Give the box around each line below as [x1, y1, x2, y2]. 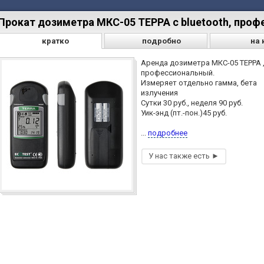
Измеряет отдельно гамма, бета [141, 78, 257, 87]
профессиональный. [141, 68, 214, 77]
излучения [141, 88, 178, 97]
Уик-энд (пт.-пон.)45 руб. [141, 108, 227, 117]
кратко [42, 36, 70, 45]
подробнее [148, 128, 187, 137]
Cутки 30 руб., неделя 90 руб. [141, 98, 243, 107]
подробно [141, 36, 181, 45]
